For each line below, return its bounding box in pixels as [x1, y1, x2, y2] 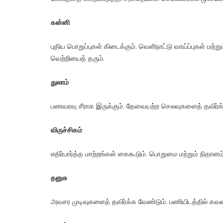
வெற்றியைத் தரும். [51, 54, 105, 64]
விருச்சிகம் [51, 125, 82, 135]
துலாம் [51, 78, 69, 88]
